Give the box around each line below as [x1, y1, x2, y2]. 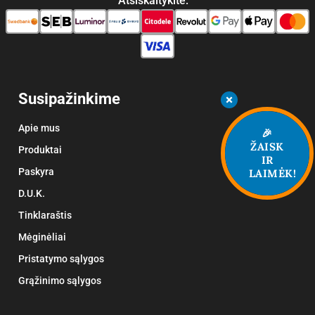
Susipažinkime [18, 90, 120, 108]
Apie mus [18, 122, 60, 134]
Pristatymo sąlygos [18, 253, 104, 265]
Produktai [18, 144, 62, 156]
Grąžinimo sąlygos [18, 275, 101, 287]
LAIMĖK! [249, 166, 297, 180]
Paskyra [18, 166, 54, 178]
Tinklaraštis [18, 210, 72, 221]
